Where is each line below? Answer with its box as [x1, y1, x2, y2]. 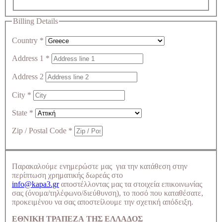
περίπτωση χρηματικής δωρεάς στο [12, 170, 123, 179]
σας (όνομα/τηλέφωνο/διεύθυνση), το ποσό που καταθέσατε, [12, 188, 203, 197]
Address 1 [12, 54, 46, 63]
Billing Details [13, 16, 58, 25]
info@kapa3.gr [12, 179, 59, 188]
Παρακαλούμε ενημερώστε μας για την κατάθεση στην [12, 162, 187, 170]
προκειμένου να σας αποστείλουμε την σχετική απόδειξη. [12, 197, 193, 206]
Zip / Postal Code [12, 126, 68, 135]
